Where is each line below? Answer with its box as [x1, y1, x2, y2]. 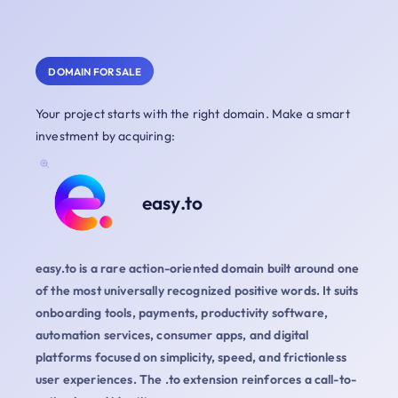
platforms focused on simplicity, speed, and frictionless [36, 349, 346, 365]
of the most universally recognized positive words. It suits [36, 283, 359, 298]
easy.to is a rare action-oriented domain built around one [36, 260, 360, 276]
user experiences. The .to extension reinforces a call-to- [36, 371, 357, 387]
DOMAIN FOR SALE [48, 64, 141, 78]
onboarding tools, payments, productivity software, [36, 305, 329, 321]
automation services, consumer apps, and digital [36, 327, 309, 343]
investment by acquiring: [36, 128, 175, 144]
